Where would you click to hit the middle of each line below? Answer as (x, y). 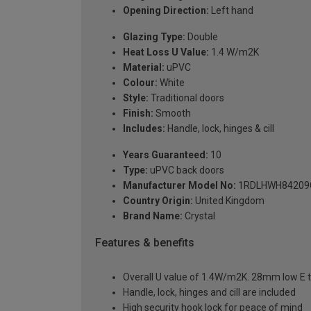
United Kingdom (229, 200)
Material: (144, 67)
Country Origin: (158, 200)
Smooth (172, 113)
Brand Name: (153, 216)
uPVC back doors (186, 170)
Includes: (144, 128)
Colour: (140, 82)
